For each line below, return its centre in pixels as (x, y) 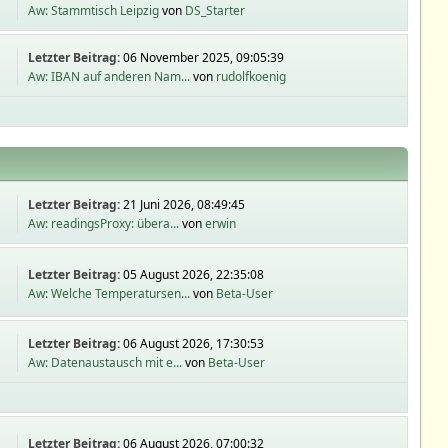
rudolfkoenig (251, 76)
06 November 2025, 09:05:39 (204, 57)
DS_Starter (215, 10)
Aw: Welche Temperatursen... (109, 293)
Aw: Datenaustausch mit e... (105, 362)
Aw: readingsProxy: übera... (104, 223)
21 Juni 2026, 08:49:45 (184, 204)
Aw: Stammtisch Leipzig (94, 10)
